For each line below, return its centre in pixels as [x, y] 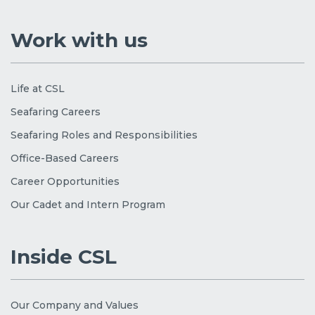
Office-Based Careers [65, 158]
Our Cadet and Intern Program [88, 205]
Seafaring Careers [56, 112]
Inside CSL [64, 257]
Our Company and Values [75, 305]
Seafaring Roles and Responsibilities [104, 135]
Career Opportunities [65, 181]
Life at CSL [38, 89]
